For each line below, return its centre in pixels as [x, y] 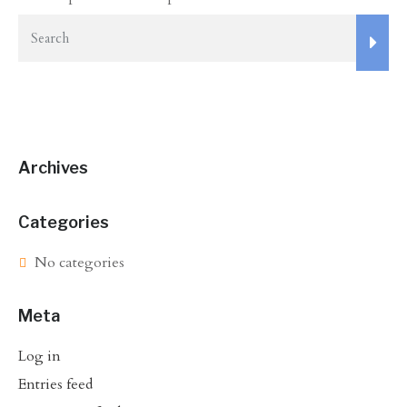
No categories [79, 263]
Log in [40, 357]
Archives [53, 168]
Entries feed [55, 385]
